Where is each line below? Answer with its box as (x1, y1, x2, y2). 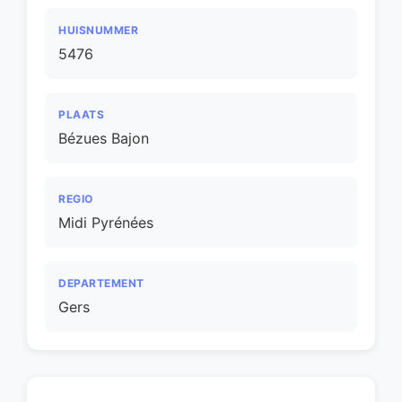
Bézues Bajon (58, 129, 149, 147)
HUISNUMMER (58, 23, 138, 37)
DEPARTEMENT (58, 276, 144, 290)
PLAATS (58, 108, 104, 121)
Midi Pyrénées (58, 214, 153, 232)
